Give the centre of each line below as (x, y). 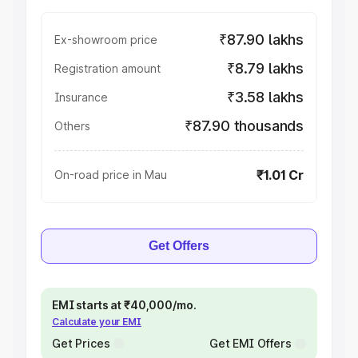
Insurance (81, 97)
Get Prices (81, 343)
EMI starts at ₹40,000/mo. (124, 305)
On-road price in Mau (111, 175)
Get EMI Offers (250, 343)
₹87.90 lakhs (261, 40)
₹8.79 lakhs (265, 68)
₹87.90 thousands (244, 126)
